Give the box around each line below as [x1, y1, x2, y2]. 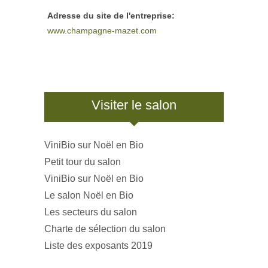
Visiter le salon [92, 98, 176, 113]
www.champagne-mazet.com [47, 26, 157, 36]
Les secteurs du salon [44, 207, 137, 218]
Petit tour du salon [44, 157, 121, 167]
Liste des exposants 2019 [44, 240, 153, 251]
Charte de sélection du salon [44, 224, 166, 234]
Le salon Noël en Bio [44, 190, 133, 201]
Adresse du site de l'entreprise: [47, 11, 175, 21]
